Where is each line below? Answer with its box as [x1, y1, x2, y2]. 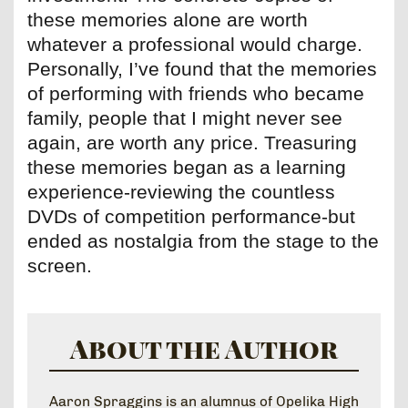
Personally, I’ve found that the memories [27, 58, 377, 80]
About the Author [70, 330, 338, 365]
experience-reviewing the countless [27, 181, 335, 203]
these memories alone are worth [27, 9, 308, 31]
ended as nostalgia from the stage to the [27, 230, 379, 252]
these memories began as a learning [27, 157, 346, 178]
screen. [27, 255, 92, 277]
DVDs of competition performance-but [27, 206, 355, 228]
